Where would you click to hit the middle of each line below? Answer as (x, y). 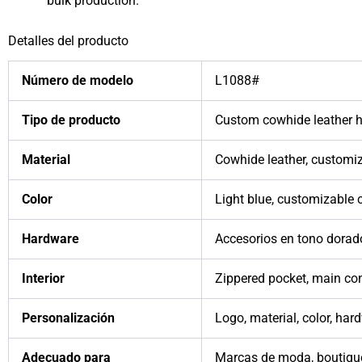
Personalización (68, 318)
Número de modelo (78, 81)
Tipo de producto (71, 120)
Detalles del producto (68, 40)
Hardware (51, 239)
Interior (43, 279)
